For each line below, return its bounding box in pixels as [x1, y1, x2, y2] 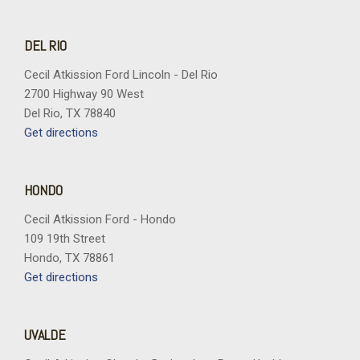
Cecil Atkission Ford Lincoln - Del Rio [24, 67, 218, 83]
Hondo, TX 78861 [24, 251, 115, 266]
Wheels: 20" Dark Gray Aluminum [29, 26, 200, 41]
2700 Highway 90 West [24, 87, 144, 102]
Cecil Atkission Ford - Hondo [24, 212, 176, 227]
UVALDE [24, 325, 66, 345]
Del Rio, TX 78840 [24, 106, 116, 121]
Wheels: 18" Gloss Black [29, 6, 155, 22]
